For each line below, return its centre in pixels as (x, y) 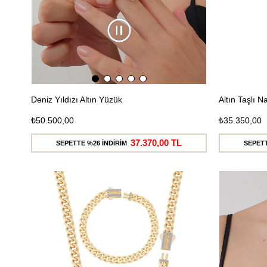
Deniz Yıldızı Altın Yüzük (77, 99)
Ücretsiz (178, 194)
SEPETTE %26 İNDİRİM (91, 143)
